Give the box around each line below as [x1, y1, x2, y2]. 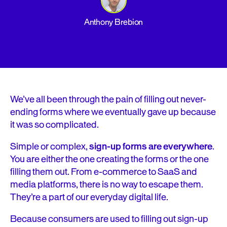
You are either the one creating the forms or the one [10, 153, 209, 166]
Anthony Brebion [84, 17, 143, 28]
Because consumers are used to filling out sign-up [10, 212, 208, 225]
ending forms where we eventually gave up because [10, 105, 216, 119]
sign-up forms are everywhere [89, 140, 212, 153]
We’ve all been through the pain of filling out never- [10, 93, 206, 106]
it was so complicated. [10, 118, 99, 131]
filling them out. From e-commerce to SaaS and [10, 165, 197, 178]
